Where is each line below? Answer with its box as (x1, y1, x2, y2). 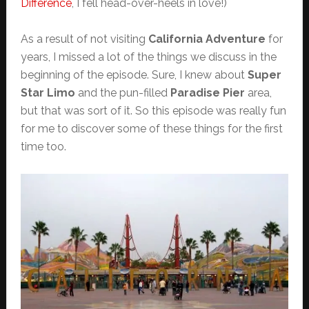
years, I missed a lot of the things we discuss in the (20, 50, 277, 64)
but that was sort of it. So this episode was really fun (20, 104, 286, 118)
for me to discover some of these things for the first (20, 122, 283, 136)
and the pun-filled (74, 86, 170, 100)
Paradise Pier (170, 86, 245, 100)
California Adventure (148, 32, 266, 46)
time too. (20, 140, 66, 154)
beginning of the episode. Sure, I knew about (20, 68, 248, 82)
